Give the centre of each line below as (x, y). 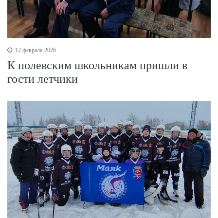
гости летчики (43, 79)
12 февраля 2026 (35, 50)
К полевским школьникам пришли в (97, 65)
